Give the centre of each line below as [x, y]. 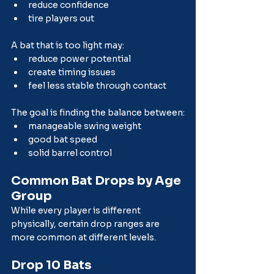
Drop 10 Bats [51, 265]
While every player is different [77, 210]
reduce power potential [80, 58]
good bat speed [63, 139]
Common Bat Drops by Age [97, 180]
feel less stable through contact [97, 85]
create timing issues [72, 72]
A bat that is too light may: [68, 45]
